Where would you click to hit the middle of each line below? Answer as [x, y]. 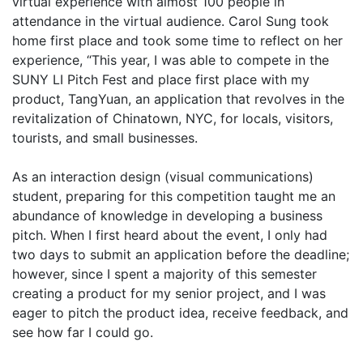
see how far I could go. [85, 332]
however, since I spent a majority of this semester [164, 274]
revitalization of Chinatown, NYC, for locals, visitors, [173, 118]
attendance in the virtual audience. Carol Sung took [171, 21]
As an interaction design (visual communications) [163, 177]
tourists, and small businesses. [109, 138]
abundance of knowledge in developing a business [167, 216]
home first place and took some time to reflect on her [177, 41]
